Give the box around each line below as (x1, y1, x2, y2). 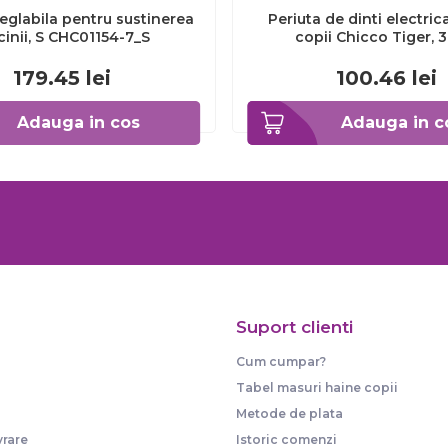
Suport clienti (236, 317, 353, 337)
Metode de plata (236, 406, 343, 421)
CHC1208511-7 (335, 46, 437, 64)
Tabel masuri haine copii (236, 380, 398, 395)
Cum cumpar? (236, 354, 326, 369)
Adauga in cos (16, 113, 140, 132)
